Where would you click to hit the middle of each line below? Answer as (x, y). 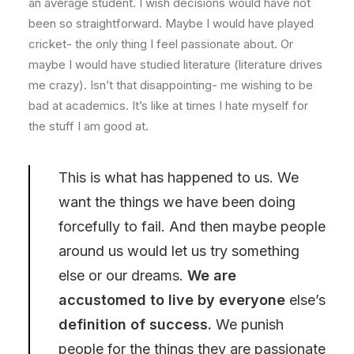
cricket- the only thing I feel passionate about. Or (161, 43)
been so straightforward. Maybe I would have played (171, 23)
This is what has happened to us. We (179, 177)
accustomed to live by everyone (174, 299)
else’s (307, 299)
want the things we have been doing (177, 201)
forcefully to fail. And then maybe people (192, 226)
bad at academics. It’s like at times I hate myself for (168, 105)
